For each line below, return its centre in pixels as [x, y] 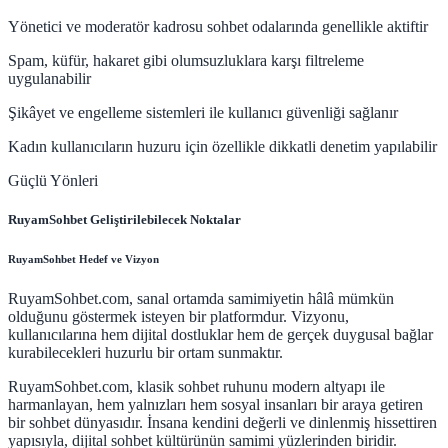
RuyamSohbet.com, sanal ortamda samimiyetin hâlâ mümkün [201, 298]
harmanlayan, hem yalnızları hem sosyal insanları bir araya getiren [215, 404]
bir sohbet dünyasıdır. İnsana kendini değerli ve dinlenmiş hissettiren [222, 422]
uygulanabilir [49, 78]
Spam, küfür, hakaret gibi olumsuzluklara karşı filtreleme [186, 60]
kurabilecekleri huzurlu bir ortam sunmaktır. [145, 352]
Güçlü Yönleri [53, 180]
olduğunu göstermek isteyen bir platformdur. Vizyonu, [178, 316]
